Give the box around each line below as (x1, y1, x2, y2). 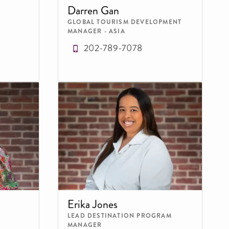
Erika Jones (67, 196, 118, 212)
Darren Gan (67, 2, 119, 18)
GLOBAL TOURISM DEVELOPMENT (67, 17, 182, 27)
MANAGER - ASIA (67, 26, 125, 36)
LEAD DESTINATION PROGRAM (67, 211, 172, 220)
